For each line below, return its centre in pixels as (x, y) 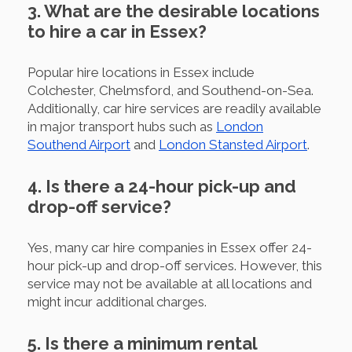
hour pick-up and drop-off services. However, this (175, 265)
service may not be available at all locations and (170, 283)
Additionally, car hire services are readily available (174, 108)
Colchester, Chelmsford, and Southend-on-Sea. (170, 90)
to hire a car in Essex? (117, 31)
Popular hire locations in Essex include (141, 72)
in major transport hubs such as (122, 126)
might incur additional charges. (117, 301)
